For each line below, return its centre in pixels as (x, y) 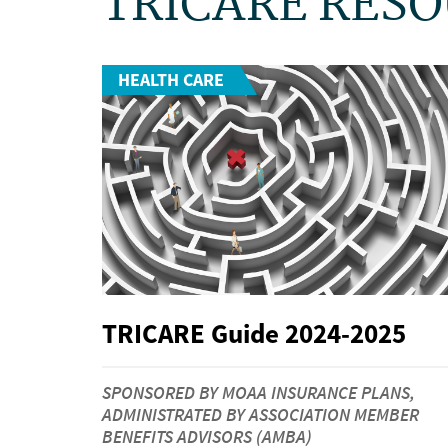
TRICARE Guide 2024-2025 (254, 333)
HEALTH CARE (171, 80)
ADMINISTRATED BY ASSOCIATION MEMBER (260, 414)
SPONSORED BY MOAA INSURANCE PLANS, (258, 392)
